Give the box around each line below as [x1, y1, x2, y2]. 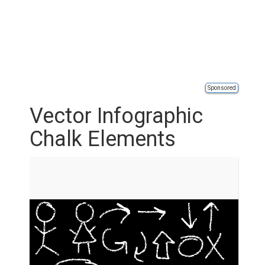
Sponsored [208, 85, 236, 91]
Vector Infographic [30, 104, 203, 128]
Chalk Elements [30, 127, 176, 151]
